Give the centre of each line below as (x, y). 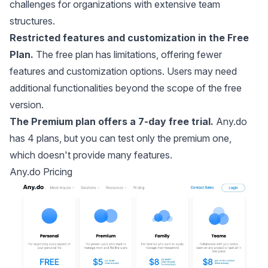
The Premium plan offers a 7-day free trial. (113, 121)
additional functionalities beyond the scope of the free (126, 88)
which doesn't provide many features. (91, 155)
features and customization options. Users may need (123, 71)
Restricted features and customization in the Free (129, 37)
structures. (32, 21)
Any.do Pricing (41, 171)
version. (27, 104)
